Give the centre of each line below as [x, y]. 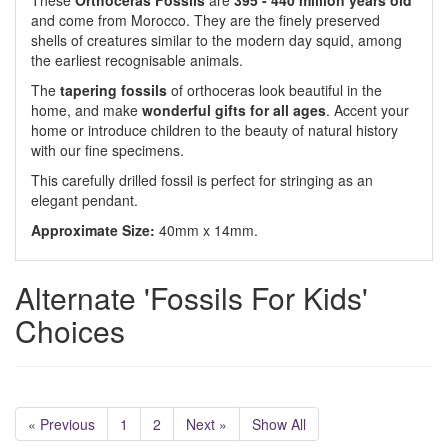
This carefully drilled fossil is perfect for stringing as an [202, 180]
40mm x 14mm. [206, 230]
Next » [206, 424]
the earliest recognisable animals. [137, 60]
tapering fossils [113, 90]
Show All [279, 424]
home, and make [86, 110]
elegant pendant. [84, 200]
